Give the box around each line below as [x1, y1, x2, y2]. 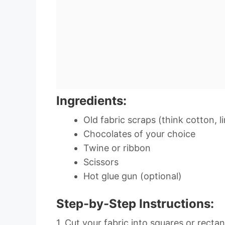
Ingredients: [56, 93, 127, 108]
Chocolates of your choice [83, 128, 195, 139]
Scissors [83, 156, 119, 167]
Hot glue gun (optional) [83, 170, 182, 181]
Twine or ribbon [83, 142, 151, 153]
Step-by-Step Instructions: [56, 196, 214, 211]
